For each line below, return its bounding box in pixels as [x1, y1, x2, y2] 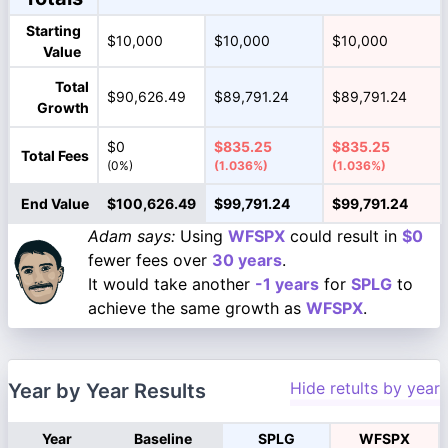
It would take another [88, 274, 255, 294]
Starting [26, 22, 81, 39]
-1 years [255, 274, 319, 294]
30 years [212, 250, 282, 270]
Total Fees [21, 147, 89, 164]
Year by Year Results [8, 379, 206, 403]
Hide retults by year [290, 378, 440, 398]
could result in [285, 226, 402, 246]
